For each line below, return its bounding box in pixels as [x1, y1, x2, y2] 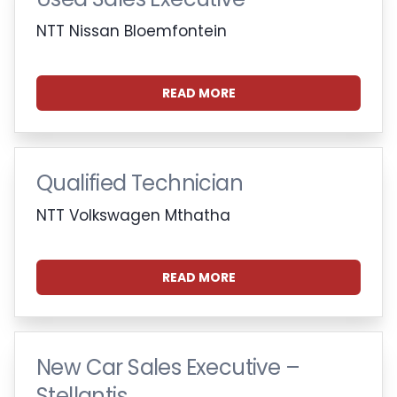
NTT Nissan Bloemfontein [36, 19, 227, 42]
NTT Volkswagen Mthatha [36, 204, 230, 226]
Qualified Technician [36, 167, 243, 198]
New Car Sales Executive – [36, 352, 300, 382]
